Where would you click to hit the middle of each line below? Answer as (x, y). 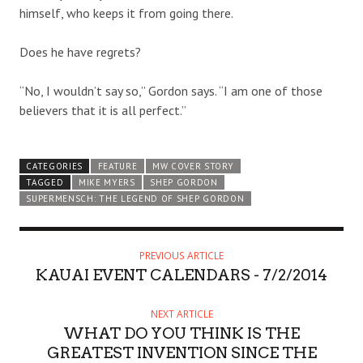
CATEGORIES (55, 166)
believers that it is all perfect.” (103, 110)
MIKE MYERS (107, 182)
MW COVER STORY (193, 166)
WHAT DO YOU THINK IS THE (181, 333)
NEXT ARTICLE (181, 314)
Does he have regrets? (80, 51)
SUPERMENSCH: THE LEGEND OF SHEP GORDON (135, 198)
